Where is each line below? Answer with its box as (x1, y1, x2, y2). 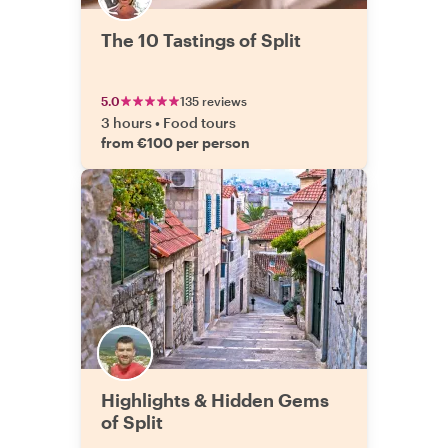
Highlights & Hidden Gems (101, 389, 329, 411)
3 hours (101, 114, 152, 131)
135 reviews (180, 94, 247, 108)
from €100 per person (101, 134, 250, 151)
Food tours (163, 114, 236, 131)
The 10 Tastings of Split (101, 29, 301, 51)
